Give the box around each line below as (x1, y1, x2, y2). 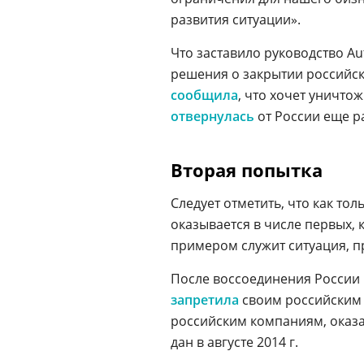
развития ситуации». (171, 11, 301, 28)
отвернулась (171, 107, 254, 125)
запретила (171, 291, 239, 309)
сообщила (171, 86, 238, 104)
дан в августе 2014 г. (171, 333, 298, 351)
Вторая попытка (171, 158, 323, 182)
